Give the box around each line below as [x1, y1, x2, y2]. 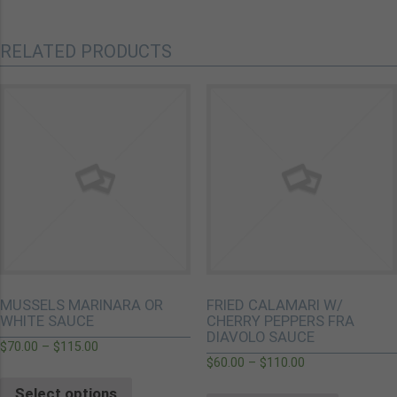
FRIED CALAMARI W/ [206, 295, 343, 315]
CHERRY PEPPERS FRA [206, 311, 354, 331]
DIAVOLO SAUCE [206, 327, 315, 347]
